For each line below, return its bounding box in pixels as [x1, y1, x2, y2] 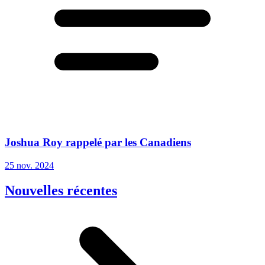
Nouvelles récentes [5, 182, 117, 198]
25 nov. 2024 [5, 160, 54, 170]
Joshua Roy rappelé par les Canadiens [5, 135, 191, 148]
